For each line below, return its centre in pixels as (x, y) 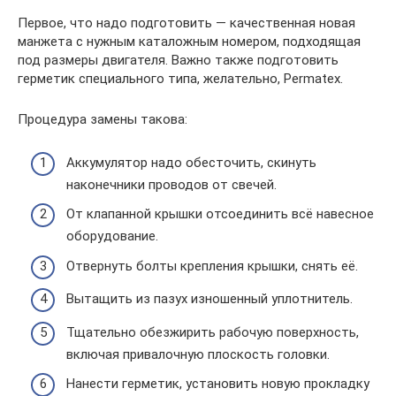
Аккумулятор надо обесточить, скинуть (191, 162)
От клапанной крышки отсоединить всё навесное (220, 214)
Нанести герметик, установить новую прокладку (218, 384)
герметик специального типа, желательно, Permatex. (180, 79)
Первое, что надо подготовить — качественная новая (187, 23)
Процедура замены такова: (103, 119)
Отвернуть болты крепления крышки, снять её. (212, 266)
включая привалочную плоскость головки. (198, 354)
